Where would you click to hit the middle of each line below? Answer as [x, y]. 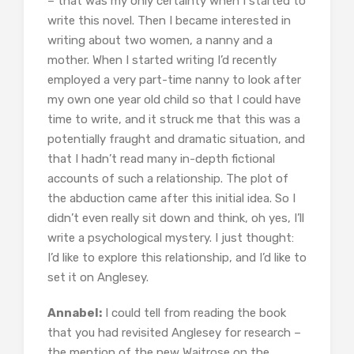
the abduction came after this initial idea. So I [171, 198]
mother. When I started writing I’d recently [162, 60]
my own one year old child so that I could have [174, 99]
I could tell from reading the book [194, 313]
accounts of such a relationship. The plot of [168, 178]
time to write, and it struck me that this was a [174, 119]
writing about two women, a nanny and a [160, 40]
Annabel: [75, 313]
